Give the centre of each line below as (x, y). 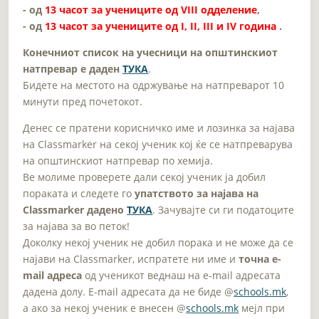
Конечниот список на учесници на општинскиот (151, 52)
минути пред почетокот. (83, 101)
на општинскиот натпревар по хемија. (118, 160)
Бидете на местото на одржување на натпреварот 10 (154, 85)
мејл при (262, 308)
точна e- (260, 258)
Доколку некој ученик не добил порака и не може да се (158, 242)
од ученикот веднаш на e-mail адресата (183, 275)
